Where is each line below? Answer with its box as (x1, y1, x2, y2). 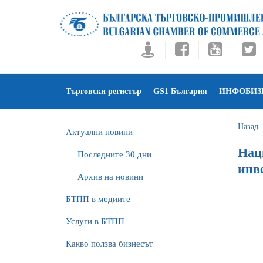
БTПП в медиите (66, 194, 130, 204)
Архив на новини (77, 172, 143, 181)
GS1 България (153, 87, 207, 96)
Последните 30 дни (77, 150, 151, 159)
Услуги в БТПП (66, 217, 124, 226)
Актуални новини (66, 127, 133, 137)
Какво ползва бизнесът (66, 239, 153, 248)
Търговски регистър (66, 87, 141, 96)
